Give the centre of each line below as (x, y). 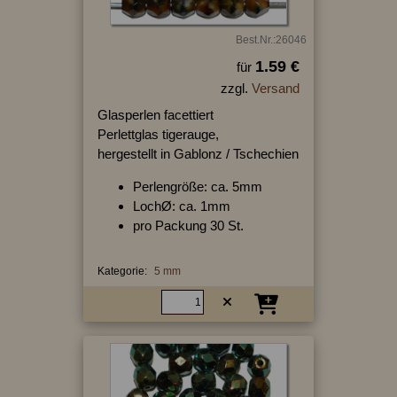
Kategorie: (122, 271)
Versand (275, 88)
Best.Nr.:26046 (271, 39)
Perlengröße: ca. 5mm (197, 186)
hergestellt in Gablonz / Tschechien (198, 153)
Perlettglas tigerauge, (158, 134)
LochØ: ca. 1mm (181, 206)
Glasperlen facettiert (155, 114)
